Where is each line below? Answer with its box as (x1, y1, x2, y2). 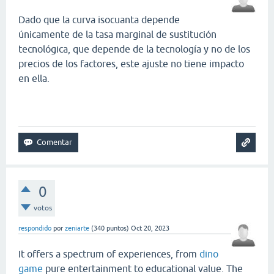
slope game (230, 102, 256, 108)
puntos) (105, 224, 129, 232)
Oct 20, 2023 (131, 224, 169, 232)
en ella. (18, 72, 52, 84)
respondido (18, 224, 51, 232)
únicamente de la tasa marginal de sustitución (18, 28, 217, 40)
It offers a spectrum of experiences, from (18, 248, 199, 259)
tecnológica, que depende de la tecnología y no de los (18, 43, 250, 54)
